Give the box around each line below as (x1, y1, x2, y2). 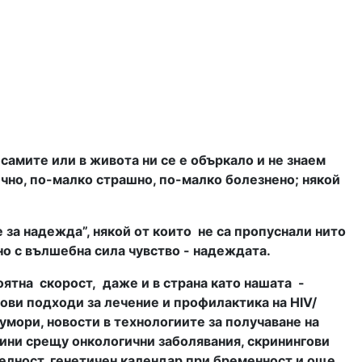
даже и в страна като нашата (103, 275, 292, 292)
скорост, (40, 275, 96, 292)
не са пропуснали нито (198, 223, 346, 240)
